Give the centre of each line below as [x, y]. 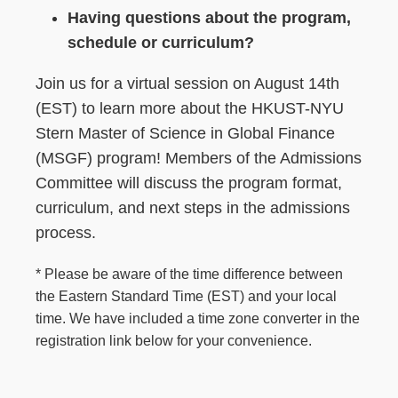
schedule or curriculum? [161, 43]
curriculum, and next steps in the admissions [193, 208]
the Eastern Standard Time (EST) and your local [186, 295]
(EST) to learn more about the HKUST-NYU [190, 108]
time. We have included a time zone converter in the [198, 318]
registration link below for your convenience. [174, 340]
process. [66, 233]
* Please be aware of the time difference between [189, 273]
